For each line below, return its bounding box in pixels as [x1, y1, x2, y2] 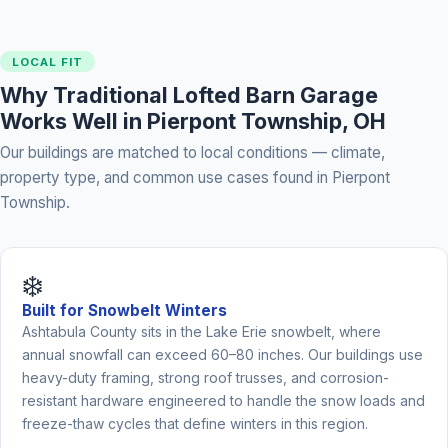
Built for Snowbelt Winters [21, 301, 227, 321]
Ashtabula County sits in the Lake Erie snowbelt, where [21, 323, 381, 341]
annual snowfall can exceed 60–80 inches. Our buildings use [21, 346, 423, 364]
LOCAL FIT [12, 54, 84, 69]
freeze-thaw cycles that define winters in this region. [21, 415, 368, 433]
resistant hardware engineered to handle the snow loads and [21, 392, 425, 410]
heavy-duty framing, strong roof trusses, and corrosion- [21, 369, 389, 387]
